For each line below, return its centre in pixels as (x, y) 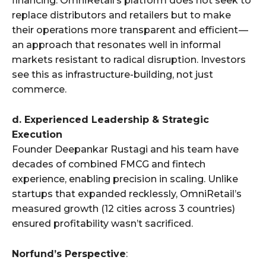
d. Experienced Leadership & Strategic (110, 119)
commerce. (39, 89)
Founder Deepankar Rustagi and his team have (125, 149)
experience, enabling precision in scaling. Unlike (125, 179)
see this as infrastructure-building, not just (113, 74)
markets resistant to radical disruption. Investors (129, 59)
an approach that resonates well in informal (116, 45)
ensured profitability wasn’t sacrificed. (102, 223)
